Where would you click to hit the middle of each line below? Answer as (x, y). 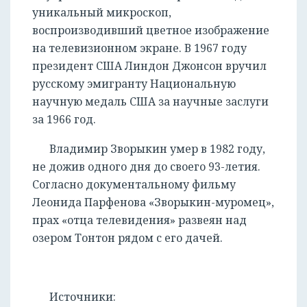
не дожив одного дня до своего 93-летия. (146, 167)
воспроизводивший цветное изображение (151, 30)
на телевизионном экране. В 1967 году (139, 48)
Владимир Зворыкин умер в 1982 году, (157, 149)
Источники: (83, 297)
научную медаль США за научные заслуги (150, 102)
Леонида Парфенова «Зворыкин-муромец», (153, 202)
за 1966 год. (64, 120)
